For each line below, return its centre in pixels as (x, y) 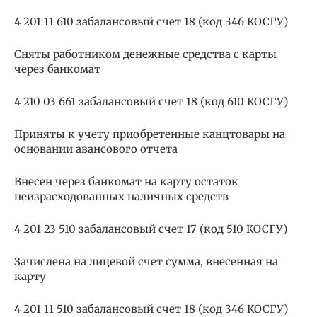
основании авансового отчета (96, 149)
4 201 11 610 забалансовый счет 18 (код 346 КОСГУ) (151, 22)
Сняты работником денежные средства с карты (145, 54)
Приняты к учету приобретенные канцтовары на (150, 134)
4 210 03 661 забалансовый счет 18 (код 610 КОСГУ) (151, 102)
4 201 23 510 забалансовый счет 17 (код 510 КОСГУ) (151, 229)
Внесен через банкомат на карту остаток (126, 182)
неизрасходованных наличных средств (121, 197)
